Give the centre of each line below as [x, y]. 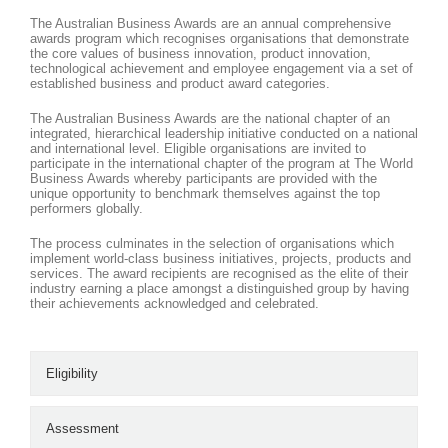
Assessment [82, 428]
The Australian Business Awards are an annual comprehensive [210, 23]
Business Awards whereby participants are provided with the [203, 178]
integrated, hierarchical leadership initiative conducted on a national [224, 133]
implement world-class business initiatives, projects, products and [220, 258]
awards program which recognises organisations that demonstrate [219, 38]
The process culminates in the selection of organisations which [212, 243]
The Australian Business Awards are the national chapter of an [210, 118]
